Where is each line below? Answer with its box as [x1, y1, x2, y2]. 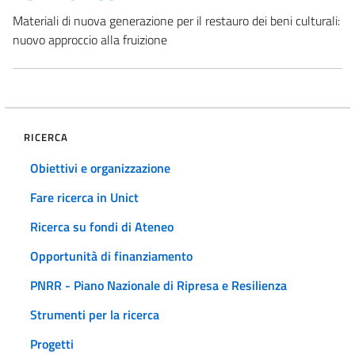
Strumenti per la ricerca [30, 304, 159, 324]
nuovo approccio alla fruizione [13, 29, 167, 49]
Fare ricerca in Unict [30, 187, 139, 207]
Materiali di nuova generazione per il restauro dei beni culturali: [13, 10, 340, 30]
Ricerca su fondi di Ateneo [30, 216, 174, 236]
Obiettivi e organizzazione [30, 158, 170, 177]
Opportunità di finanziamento [30, 246, 193, 265]
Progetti [30, 334, 74, 353]
